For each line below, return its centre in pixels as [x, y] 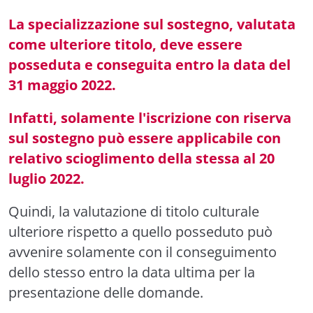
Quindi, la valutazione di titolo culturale [134, 211]
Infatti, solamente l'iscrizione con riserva [150, 117]
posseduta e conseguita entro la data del [150, 64]
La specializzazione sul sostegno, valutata [152, 24]
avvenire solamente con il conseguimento [143, 252]
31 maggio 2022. [62, 85]
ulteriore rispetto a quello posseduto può [140, 231]
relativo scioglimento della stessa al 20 [141, 158]
